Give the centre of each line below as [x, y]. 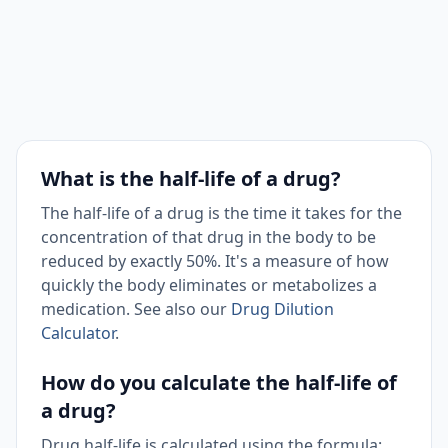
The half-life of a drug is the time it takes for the [221, 213]
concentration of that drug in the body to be [208, 237]
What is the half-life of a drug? [191, 178]
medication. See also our [136, 309]
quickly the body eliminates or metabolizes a [209, 285]
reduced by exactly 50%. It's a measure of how [215, 261]
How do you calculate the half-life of [219, 382]
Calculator [78, 333]
